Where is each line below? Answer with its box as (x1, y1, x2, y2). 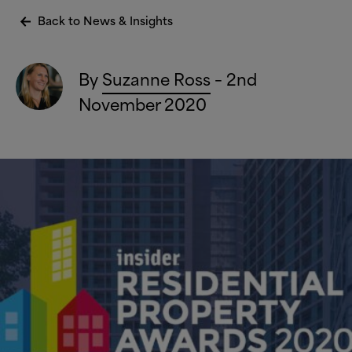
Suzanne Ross (101, 65, 211, 91)
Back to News (38, 10, 119, 29)
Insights (126, 10, 173, 29)
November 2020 (78, 90, 207, 116)
